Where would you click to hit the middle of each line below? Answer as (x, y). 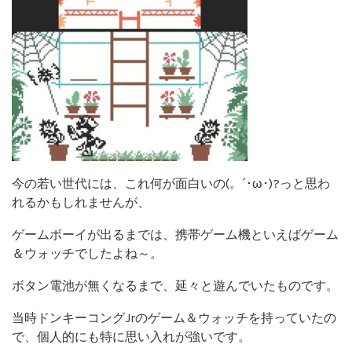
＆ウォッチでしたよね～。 (87, 253)
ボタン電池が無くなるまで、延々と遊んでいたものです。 (175, 285)
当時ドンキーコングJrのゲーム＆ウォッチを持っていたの (174, 317)
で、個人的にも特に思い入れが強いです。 (131, 336)
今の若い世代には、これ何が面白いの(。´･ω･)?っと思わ (171, 183)
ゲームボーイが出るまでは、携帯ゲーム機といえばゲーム (175, 234)
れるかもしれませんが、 (81, 202)
